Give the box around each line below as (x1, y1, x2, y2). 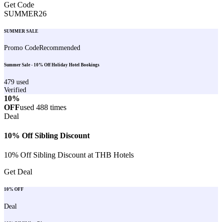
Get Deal (4, 167, 32, 176)
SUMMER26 (4, 9, 47, 18)
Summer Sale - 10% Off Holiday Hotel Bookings (4, 62, 100, 68)
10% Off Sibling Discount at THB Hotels (4, 151, 134, 160)
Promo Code (4, 44, 39, 52)
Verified (4, 86, 26, 94)
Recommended (39, 44, 80, 52)
